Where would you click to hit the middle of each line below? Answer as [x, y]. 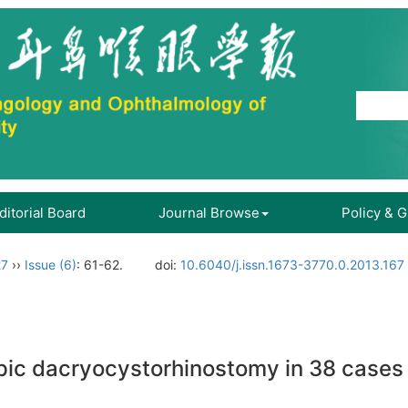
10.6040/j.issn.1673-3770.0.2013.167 [293, 265]
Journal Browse [209, 213]
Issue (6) [51, 265]
